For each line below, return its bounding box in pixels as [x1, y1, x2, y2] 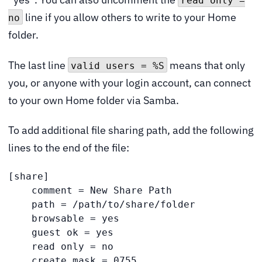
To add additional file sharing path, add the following [8, 123, 254, 137]
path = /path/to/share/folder [8, 199, 195, 210]
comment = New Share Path [8, 185, 172, 196]
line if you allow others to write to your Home [23, 11, 236, 25]
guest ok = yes [8, 227, 113, 238]
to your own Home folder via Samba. [8, 93, 179, 107]
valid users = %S [71, 60, 164, 71]
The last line [8, 58, 68, 72]
